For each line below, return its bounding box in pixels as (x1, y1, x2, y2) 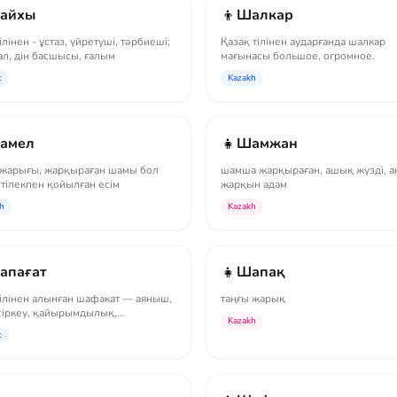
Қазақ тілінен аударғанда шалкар (221, 35, 385, 49)
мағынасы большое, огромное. (221, 49, 375, 63)
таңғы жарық (221, 292, 285, 306)
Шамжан (237, 134, 298, 153)
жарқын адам (221, 177, 287, 191)
